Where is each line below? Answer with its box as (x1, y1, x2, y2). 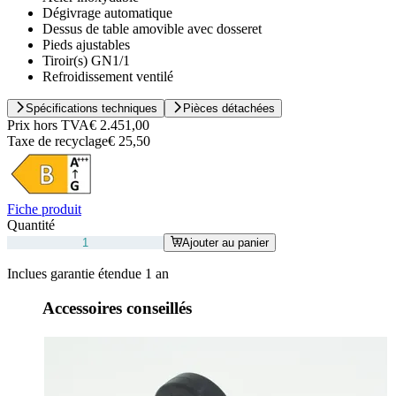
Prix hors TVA (7, 118, 89, 133)
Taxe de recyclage (7, 133, 108, 149)
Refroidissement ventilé (42, 69, 173, 85)
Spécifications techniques (26, 102, 157, 116)
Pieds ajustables (42, 37, 130, 53)
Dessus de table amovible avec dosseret (42, 21, 262, 37)
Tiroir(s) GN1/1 (42, 53, 130, 69)
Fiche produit (7, 202, 81, 217)
